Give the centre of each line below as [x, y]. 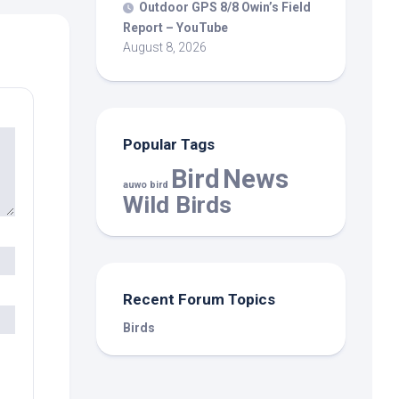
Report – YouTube [175, 27]
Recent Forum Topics [199, 299]
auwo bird [146, 184]
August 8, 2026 [165, 47]
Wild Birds [177, 204]
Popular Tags [169, 144]
